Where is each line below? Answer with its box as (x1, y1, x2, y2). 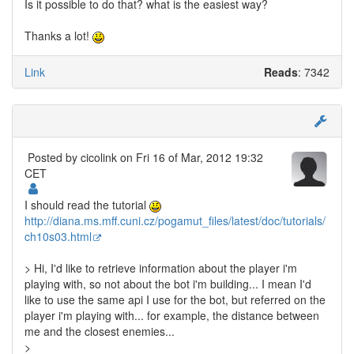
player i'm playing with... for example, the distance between (24, 307, 319, 324)
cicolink (81, 149, 117, 166)
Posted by (28, 149, 81, 166)
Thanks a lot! (24, 28, 92, 44)
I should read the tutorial (24, 197, 149, 213)
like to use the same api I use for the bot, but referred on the (24, 292, 326, 308)
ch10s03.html (24, 228, 92, 245)
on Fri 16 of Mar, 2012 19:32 (120, 149, 263, 166)
